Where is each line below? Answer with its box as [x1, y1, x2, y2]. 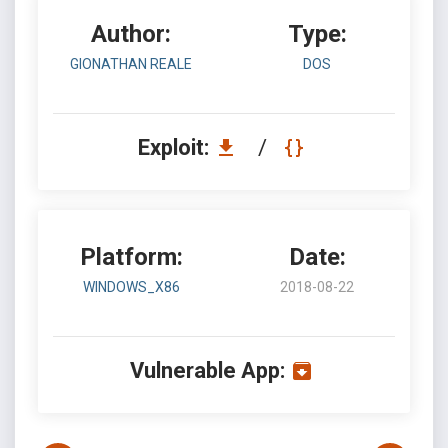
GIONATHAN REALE [70, 56, 192, 72]
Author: [91, 20, 171, 48]
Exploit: [137, 135, 214, 160]
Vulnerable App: [129, 358, 285, 383]
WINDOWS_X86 [82, 279, 180, 295]
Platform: [79, 243, 183, 271]
